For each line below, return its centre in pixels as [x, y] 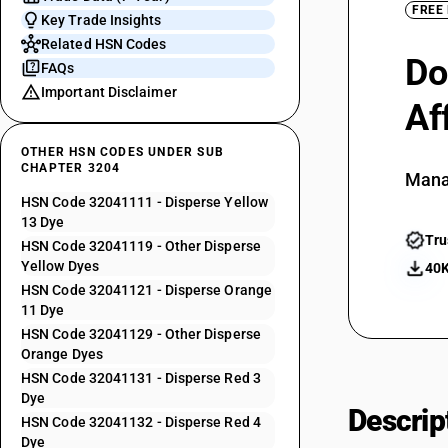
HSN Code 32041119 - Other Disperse [141, 246]
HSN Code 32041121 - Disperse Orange [146, 290]
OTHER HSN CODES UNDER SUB [122, 152]
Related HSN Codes [104, 44]
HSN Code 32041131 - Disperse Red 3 [141, 378]
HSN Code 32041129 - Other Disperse [141, 334]
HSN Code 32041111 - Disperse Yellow [144, 202]
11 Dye [43, 310]
